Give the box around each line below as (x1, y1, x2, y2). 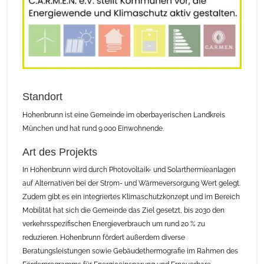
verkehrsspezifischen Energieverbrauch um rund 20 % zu (22, 220, 206, 229)
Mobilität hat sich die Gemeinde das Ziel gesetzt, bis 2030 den (22, 206, 225, 215)
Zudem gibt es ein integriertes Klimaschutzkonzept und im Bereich (22, 193, 240, 202)
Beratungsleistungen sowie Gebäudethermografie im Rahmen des (22, 247, 239, 256)
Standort (22, 90, 63, 103)
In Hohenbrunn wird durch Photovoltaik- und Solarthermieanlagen (22, 166, 236, 174)
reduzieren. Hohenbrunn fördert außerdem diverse (22, 233, 186, 242)
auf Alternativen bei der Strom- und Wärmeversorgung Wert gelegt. (22, 179, 241, 188)
